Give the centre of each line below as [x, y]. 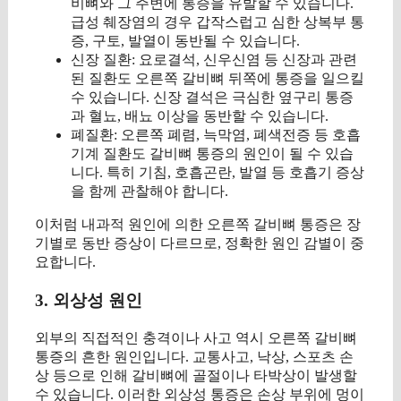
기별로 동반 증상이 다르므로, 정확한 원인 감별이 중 [200, 243]
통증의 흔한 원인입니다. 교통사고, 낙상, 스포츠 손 [194, 356]
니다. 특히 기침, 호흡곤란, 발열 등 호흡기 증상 [218, 173]
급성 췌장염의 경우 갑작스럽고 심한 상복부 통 [218, 22]
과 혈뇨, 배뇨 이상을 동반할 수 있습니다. [200, 116]
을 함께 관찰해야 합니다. [149, 192]
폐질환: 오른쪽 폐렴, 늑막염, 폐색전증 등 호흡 [216, 135]
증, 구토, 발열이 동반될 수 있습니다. [185, 41]
